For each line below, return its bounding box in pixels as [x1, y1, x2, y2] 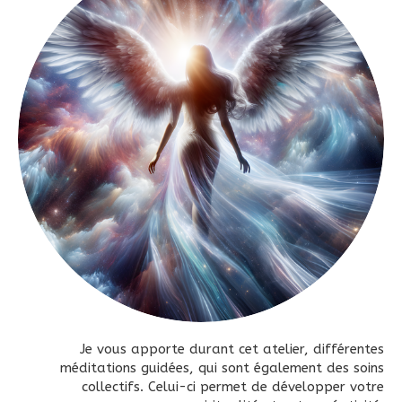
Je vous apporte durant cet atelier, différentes [80, 341, 384, 357]
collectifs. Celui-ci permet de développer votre [82, 379, 384, 395]
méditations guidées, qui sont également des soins [60, 360, 384, 376]
